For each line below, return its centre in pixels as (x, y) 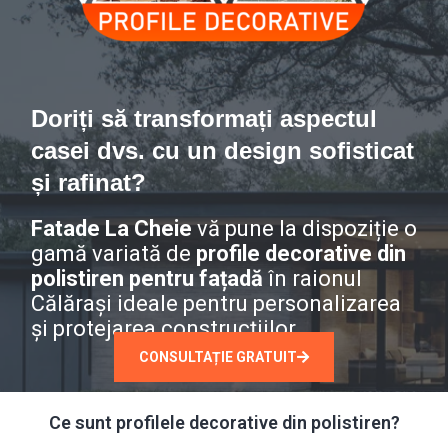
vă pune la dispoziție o (304, 228)
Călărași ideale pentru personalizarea (216, 303)
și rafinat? (88, 182)
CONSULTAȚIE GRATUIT (218, 356)
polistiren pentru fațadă (147, 278)
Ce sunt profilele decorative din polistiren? (224, 422)
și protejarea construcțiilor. (166, 328)
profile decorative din (301, 253)
